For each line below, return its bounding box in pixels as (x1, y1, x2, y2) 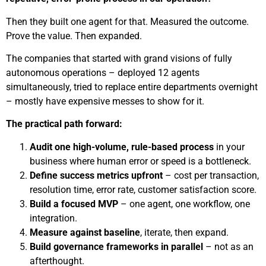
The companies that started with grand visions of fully (6, 53, 232, 65)
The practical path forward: (6, 118, 122, 130)
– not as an (203, 240, 254, 252)
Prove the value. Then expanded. (6, 30, 142, 42)
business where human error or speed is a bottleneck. (30, 155, 251, 167)
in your (214, 141, 245, 153)
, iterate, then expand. (140, 226, 229, 238)
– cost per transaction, (165, 169, 259, 181)
